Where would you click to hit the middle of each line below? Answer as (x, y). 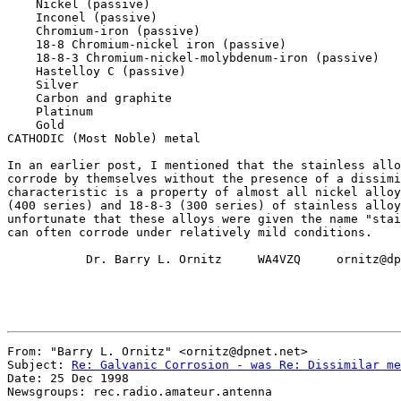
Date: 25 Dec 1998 (68, 378)
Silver (43, 85)
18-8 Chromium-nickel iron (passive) (147, 44)
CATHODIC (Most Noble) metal (104, 138)
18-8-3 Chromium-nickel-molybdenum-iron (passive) (193, 58)
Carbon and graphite (90, 98)
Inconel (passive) (82, 17)
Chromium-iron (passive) (104, 31)
